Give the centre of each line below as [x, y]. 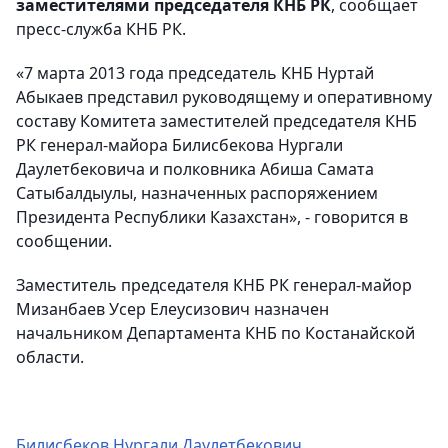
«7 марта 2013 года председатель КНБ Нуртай [195, 73]
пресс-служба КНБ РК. [101, 29]
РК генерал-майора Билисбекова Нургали [179, 145]
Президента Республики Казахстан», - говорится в [212, 217]
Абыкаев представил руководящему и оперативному [224, 97]
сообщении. [64, 241]
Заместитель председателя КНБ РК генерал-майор [214, 285]
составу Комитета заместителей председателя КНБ [216, 121]
